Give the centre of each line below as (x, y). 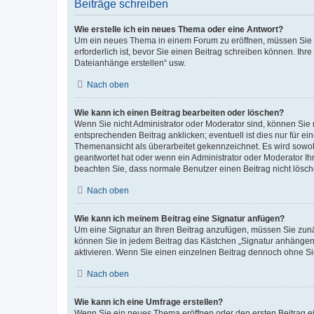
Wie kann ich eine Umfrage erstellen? (149, 302)
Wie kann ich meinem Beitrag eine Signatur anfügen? (179, 218)
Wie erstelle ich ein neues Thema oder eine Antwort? (179, 29)
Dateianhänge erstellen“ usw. (130, 63)
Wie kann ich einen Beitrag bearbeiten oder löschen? (179, 112)
